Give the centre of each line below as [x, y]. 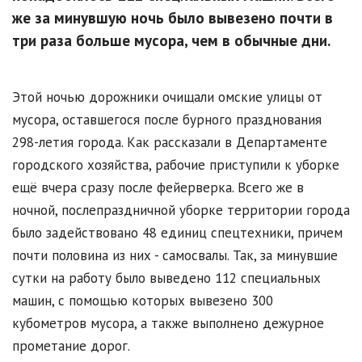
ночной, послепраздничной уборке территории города [181, 210]
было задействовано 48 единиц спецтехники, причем [177, 233]
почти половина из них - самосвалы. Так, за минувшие [175, 256]
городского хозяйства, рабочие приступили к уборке [176, 165]
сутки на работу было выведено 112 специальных [166, 278]
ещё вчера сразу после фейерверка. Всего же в [158, 188]
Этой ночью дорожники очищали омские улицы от [167, 97]
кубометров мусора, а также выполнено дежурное [168, 324]
